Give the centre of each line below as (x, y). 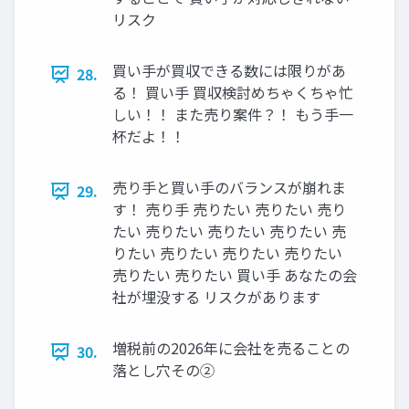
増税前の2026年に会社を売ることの (231, 348)
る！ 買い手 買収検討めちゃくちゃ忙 (233, 93)
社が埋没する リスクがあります (216, 297)
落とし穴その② (163, 370)
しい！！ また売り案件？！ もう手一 (233, 115)
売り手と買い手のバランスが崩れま (229, 188)
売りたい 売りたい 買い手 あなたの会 (235, 275)
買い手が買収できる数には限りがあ (229, 71)
